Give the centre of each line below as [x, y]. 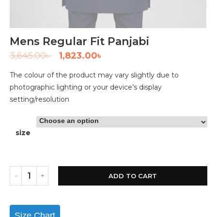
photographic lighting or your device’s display [86, 87]
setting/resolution [39, 99]
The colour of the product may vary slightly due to [94, 75]
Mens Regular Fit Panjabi [79, 41]
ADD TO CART [133, 176]
